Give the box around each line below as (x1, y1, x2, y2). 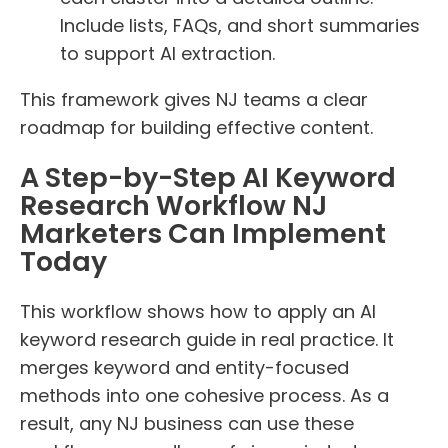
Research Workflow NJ (20, 186, 327, 224)
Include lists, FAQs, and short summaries (60, 12, 420, 38)
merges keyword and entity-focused (20, 355, 349, 381)
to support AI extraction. (60, 40, 275, 66)
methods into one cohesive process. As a (20, 383, 389, 409)
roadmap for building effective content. (20, 114, 373, 140)
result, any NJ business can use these (20, 411, 354, 437)
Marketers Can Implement (20, 214, 386, 252)
